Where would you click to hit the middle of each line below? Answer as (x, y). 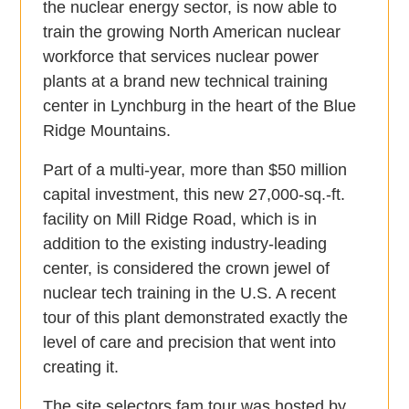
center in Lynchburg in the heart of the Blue (200, 106)
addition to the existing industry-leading (185, 244)
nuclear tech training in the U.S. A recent (190, 294)
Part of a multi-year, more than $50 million (195, 170)
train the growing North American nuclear (192, 32)
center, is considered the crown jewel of (187, 269)
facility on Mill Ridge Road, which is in (180, 220)
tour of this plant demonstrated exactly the (196, 318)
